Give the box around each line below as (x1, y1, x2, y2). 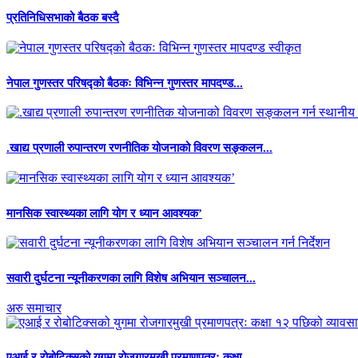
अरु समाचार (6, 300, 62, 315)
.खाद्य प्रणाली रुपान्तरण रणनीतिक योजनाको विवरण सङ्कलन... (6, 141, 272, 155)
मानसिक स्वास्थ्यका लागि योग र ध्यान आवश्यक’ (6, 206, 202, 220)
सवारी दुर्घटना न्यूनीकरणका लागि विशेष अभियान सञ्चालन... (6, 271, 256, 284)
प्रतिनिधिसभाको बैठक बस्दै (6, 11, 119, 25)
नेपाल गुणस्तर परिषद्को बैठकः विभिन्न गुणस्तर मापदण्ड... (6, 76, 243, 89)
